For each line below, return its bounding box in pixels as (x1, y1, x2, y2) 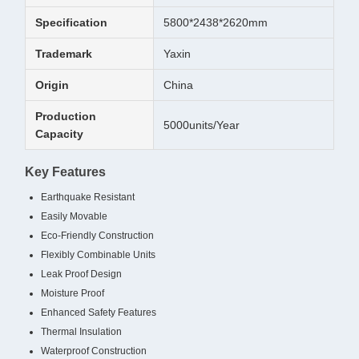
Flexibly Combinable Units (41, 249, 155, 260)
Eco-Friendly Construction (41, 230, 154, 241)
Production (35, 110, 96, 123)
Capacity (35, 127, 83, 140)
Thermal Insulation (41, 326, 122, 337)
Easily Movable (41, 211, 107, 222)
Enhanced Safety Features (41, 307, 156, 318)
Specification (35, 16, 107, 29)
